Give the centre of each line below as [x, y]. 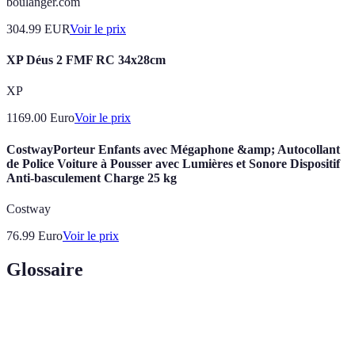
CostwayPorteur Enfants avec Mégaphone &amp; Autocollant [173, 149]
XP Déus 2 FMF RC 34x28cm [86, 60]
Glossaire [45, 269]
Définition [190, 318]
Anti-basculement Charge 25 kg [92, 177]
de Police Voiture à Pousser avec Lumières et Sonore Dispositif [173, 163]
